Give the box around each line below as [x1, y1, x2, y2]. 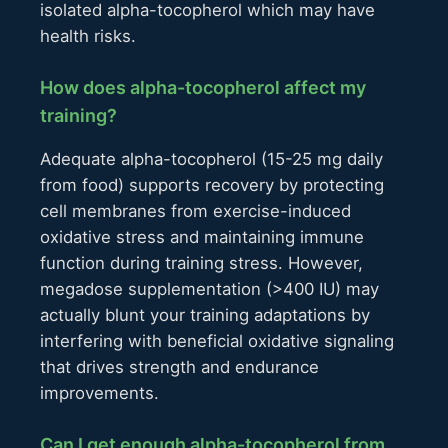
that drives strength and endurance [40, 357, 319, 378]
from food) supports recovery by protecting [40, 175, 384, 196]
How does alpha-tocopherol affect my [40, 76, 366, 98]
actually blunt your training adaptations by [40, 305, 370, 326]
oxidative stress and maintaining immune [40, 227, 364, 248]
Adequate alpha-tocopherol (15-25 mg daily [40, 149, 383, 170]
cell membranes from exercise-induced [40, 201, 351, 222]
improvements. [40, 383, 159, 404]
